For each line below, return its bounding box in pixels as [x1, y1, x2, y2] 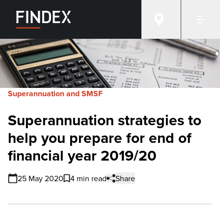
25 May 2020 [18, 173, 63, 184]
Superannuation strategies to [8, 110, 201, 131]
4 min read [70, 173, 107, 184]
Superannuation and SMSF [8, 88, 103, 99]
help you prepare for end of [8, 127, 192, 148]
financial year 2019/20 [8, 145, 157, 166]
